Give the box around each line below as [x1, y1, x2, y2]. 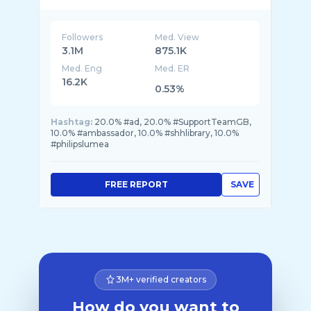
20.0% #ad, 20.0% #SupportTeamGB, [94, 117, 251, 127]
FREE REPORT [104, 179, 168, 190]
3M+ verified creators [116, 274, 206, 285]
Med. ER [155, 63, 190, 74]
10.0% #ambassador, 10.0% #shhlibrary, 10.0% [51, 128, 239, 138]
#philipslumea [51, 139, 109, 149]
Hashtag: [51, 117, 92, 127]
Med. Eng [62, 63, 102, 74]
